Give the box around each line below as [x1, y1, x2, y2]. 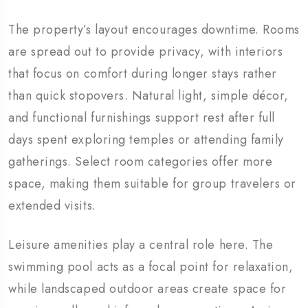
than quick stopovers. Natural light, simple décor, [8, 87, 289, 105]
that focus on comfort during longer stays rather [8, 65, 277, 83]
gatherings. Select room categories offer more [8, 153, 273, 171]
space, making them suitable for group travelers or [8, 175, 297, 193]
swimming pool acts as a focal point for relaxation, [8, 258, 294, 276]
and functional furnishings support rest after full [8, 109, 276, 127]
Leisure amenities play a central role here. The [8, 236, 274, 254]
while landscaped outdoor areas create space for [8, 280, 287, 298]
